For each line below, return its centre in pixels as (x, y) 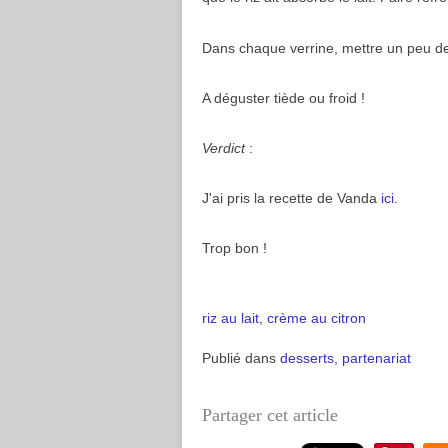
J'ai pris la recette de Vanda (291, 198)
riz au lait (230, 318)
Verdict (223, 148)
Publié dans (239, 358)
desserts (307, 358)
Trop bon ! (234, 248)
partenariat (376, 358)
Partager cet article (270, 415)
